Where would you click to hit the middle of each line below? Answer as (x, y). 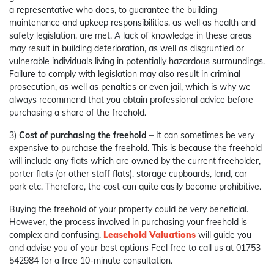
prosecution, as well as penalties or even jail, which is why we (130, 87)
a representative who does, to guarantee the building (113, 10)
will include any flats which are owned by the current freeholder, (135, 161)
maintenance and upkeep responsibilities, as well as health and (132, 23)
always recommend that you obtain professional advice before (131, 100)
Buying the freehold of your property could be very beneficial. (129, 209)
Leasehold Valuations (150, 235)
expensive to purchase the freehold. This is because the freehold (135, 148)
